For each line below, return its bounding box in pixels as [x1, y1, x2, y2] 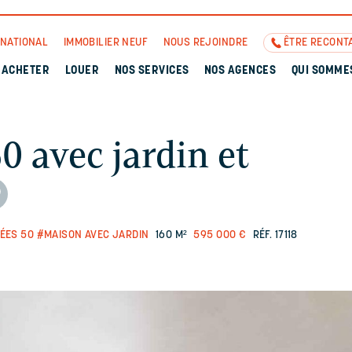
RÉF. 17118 [252, 229, 298, 241]
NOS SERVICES [114, 65, 189, 77]
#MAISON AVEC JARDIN [36, 229, 149, 241]
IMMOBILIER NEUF [63, 37, 148, 49]
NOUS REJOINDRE [163, 37, 248, 49]
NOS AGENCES [203, 65, 277, 77]
